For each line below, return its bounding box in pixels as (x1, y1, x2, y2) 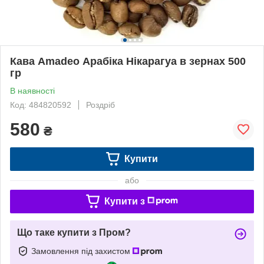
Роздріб (86, 100, 115, 110)
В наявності (10, 85, 55, 95)
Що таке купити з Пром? (17, 227, 131, 237)
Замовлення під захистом (31, 246, 133, 256)
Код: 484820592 (10, 100, 71, 110)
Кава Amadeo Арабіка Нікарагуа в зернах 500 (10, 55, 246, 67)
